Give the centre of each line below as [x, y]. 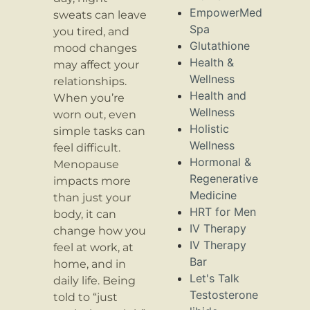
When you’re [89, 98]
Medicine [213, 195]
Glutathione [220, 46]
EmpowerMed [226, 13]
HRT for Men [223, 212]
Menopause [86, 164]
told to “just [86, 297]
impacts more [92, 181]
